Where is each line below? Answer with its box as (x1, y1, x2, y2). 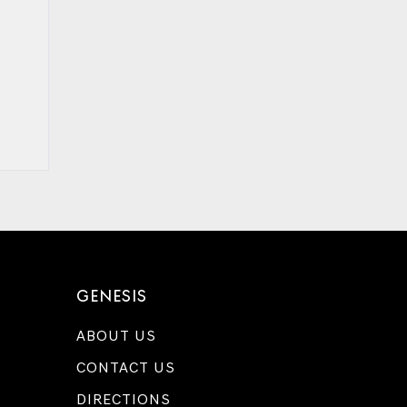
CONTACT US (75, 359, 175, 377)
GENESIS (75, 286, 147, 306)
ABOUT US (75, 327, 156, 345)
